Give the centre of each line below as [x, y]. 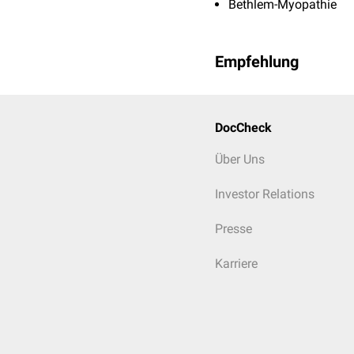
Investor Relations [265, 194]
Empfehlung [257, 62]
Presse [233, 229]
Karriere [236, 264]
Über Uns [240, 159]
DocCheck [243, 128]
